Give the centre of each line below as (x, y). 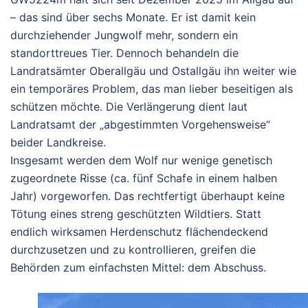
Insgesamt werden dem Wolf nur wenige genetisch (141, 161)
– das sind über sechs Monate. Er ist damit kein (133, 18)
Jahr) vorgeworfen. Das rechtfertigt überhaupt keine (147, 196)
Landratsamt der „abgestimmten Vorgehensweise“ (140, 125)
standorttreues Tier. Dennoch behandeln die (124, 53)
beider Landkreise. (58, 143)
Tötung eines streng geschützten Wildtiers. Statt (136, 214)
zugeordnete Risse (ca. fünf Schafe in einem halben (144, 178)
